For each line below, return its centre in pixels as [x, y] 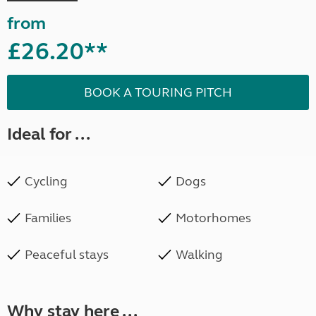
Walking [199, 255]
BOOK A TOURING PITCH [158, 93]
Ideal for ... [49, 135]
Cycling [46, 182]
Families [48, 218]
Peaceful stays [67, 255]
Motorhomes [213, 218]
